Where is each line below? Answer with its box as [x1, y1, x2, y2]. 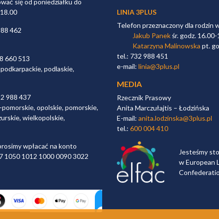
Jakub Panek [132, 31, 171, 40]
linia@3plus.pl [138, 62, 179, 71]
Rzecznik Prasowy [117, 93, 171, 102]
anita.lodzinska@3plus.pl [138, 114, 212, 123]
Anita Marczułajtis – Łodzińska [117, 104, 209, 112]
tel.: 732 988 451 [117, 52, 168, 61]
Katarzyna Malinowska [132, 42, 200, 50]
